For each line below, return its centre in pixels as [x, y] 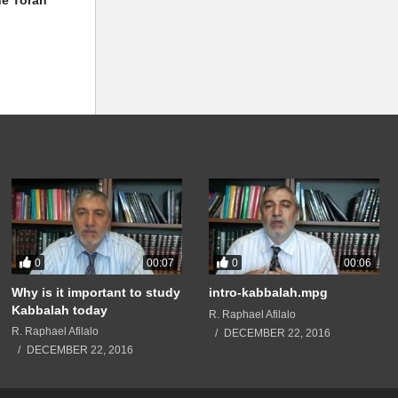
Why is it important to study [96, 293]
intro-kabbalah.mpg [268, 293]
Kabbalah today [60, 310]
